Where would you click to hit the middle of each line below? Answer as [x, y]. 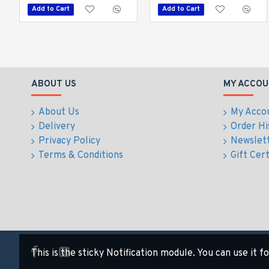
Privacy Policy [69, 141]
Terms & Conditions [81, 156]
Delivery [57, 127]
